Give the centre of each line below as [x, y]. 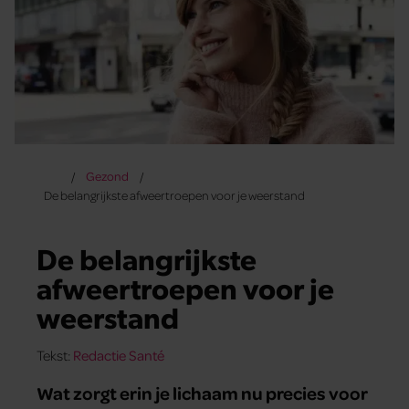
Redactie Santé [119, 355]
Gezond [107, 175]
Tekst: [55, 355]
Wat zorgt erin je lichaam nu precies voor [202, 392]
